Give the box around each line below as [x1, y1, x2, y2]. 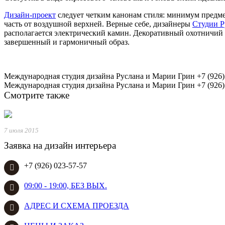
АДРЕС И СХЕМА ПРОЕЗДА [24, 201, 129, 210]
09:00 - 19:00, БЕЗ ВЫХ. [24, 181, 107, 190]
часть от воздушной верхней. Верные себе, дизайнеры [4, 19, 192, 28]
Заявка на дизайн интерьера [4, 140, 116, 151]
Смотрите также [4, 89, 69, 100]
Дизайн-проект [4, 10, 56, 19]
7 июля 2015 [4, 126, 39, 134]
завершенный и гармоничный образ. [4, 37, 130, 46]
